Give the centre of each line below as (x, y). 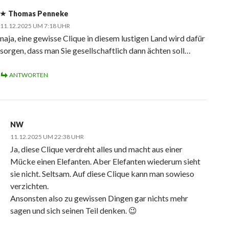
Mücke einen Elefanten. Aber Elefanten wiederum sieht (105, 162)
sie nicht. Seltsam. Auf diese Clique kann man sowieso (102, 174)
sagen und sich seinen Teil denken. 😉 (74, 211)
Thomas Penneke (38, 14)
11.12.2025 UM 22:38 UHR (47, 137)
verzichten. (29, 186)
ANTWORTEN (29, 75)
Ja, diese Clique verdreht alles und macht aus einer (96, 149)
